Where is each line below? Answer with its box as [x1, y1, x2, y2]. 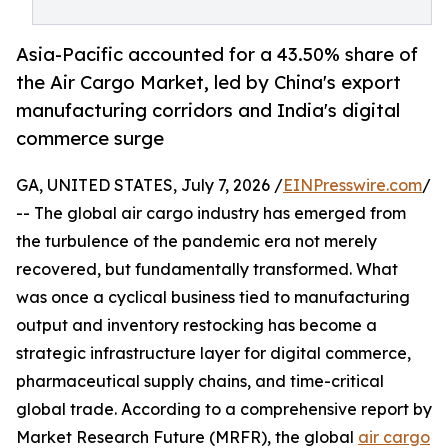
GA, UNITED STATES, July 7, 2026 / [16, 175, 283, 196]
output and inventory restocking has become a [16, 315, 377, 336]
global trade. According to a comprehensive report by [16, 399, 432, 420]
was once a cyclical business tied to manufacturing [16, 287, 410, 308]
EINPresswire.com [283, 175, 422, 196]
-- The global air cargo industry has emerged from [16, 203, 406, 224]
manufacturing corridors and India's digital [16, 99, 400, 122]
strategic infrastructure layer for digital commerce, [16, 343, 411, 364]
